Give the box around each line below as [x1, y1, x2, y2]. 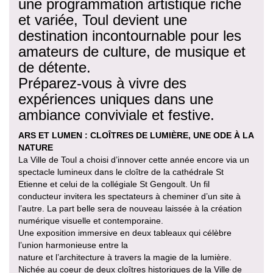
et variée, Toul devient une [18, 11, 187, 28]
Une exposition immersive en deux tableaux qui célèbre [18, 227, 232, 238]
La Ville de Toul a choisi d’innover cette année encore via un [18, 154, 249, 165]
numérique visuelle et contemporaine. [18, 215, 163, 225]
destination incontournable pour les [18, 27, 241, 44]
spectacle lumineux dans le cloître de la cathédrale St [18, 166, 224, 177]
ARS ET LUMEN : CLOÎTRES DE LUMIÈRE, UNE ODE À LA [18, 130, 253, 140]
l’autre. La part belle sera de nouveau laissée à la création [18, 203, 242, 213]
